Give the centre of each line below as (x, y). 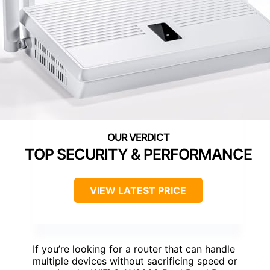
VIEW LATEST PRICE (138, 190)
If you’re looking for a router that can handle (134, 249)
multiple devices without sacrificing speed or (135, 261)
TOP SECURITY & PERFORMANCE (138, 154)
